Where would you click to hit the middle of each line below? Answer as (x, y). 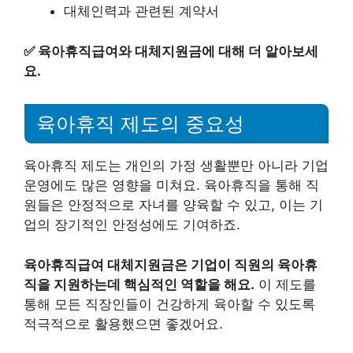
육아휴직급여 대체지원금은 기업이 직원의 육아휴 (171, 264)
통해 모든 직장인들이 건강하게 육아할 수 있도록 (169, 304)
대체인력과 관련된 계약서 (141, 11)
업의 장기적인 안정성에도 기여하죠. (132, 225)
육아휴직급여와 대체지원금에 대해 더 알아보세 (178, 51)
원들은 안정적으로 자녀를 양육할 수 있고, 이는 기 (173, 205)
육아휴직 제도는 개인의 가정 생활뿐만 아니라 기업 (176, 166)
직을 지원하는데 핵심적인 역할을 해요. (139, 284)
